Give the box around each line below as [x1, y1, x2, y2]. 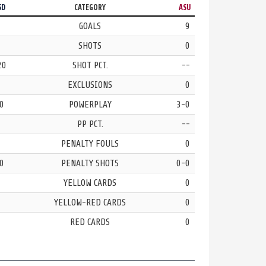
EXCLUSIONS [68, 79, 113, 90]
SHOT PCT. [72, 59, 108, 71]
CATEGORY [74, 3, 106, 12]
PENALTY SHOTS [61, 157, 119, 169]
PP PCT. [77, 118, 103, 129]
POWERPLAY [68, 99, 112, 110]
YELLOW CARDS [64, 177, 117, 188]
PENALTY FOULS [61, 138, 119, 149]
